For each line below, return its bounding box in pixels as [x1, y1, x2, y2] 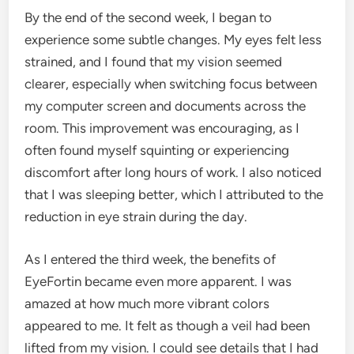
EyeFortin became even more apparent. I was [24, 273, 292, 289]
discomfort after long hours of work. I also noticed [24, 164, 322, 181]
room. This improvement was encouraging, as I [24, 120, 300, 137]
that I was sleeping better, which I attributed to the [24, 186, 324, 203]
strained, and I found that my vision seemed [24, 54, 283, 70]
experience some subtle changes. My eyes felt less [24, 32, 322, 48]
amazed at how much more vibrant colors [24, 295, 270, 311]
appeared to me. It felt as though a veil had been [24, 317, 311, 333]
